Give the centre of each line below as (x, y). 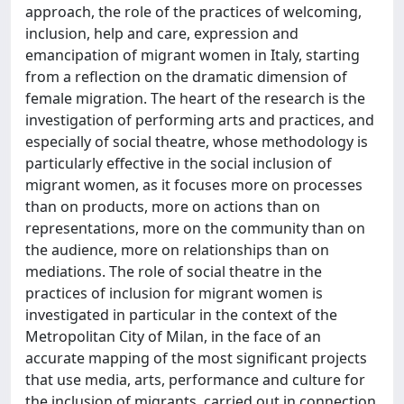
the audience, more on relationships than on (177, 250)
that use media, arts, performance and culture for (195, 380)
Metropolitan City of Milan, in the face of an (173, 336)
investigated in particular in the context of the (181, 315)
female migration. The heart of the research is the (195, 98)
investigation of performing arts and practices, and (200, 120)
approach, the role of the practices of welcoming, (193, 12)
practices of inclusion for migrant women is (174, 293)
